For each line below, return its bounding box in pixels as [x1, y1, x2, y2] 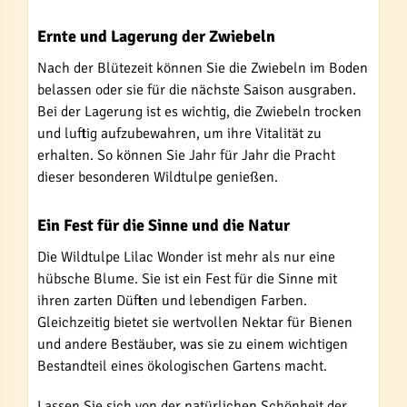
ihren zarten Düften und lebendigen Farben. [37, 292, 307, 310]
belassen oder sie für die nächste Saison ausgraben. [37, 81, 356, 99]
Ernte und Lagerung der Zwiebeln [37, 26, 275, 46]
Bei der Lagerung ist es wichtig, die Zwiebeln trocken [37, 103, 362, 121]
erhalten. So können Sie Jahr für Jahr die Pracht [37, 146, 335, 164]
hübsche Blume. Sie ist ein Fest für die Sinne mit [37, 270, 337, 288]
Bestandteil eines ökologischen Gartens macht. [37, 357, 327, 375]
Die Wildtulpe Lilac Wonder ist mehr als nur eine [37, 248, 335, 266]
